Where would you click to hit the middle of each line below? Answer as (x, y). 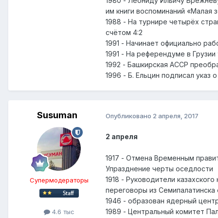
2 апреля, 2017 (176, 116)
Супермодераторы (59, 180)
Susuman (57, 115)
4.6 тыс (62, 212)
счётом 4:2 (124, 33)
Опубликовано (129, 116)
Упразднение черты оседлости (159, 169)
